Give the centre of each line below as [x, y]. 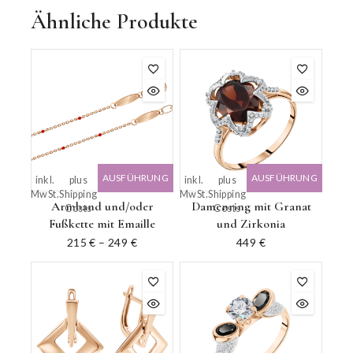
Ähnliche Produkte [114, 22]
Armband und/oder [102, 207]
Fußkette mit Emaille [102, 224]
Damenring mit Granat [251, 207]
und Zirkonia [251, 224]
